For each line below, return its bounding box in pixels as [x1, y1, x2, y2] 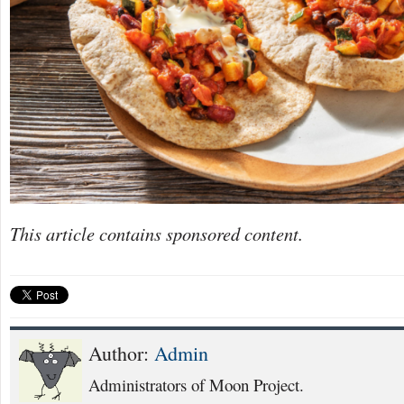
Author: [88, 340, 154, 367]
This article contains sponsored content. [10, 221, 303, 247]
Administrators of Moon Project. [88, 373, 304, 397]
